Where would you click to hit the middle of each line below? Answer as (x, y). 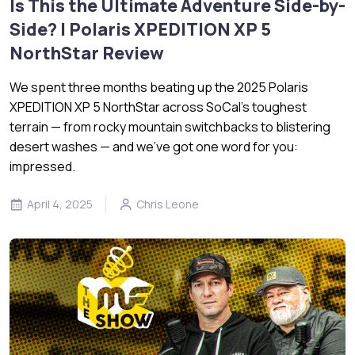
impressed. (42, 166)
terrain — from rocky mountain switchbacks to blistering (170, 126)
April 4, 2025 (60, 204)
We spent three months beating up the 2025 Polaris (159, 87)
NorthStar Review (87, 53)
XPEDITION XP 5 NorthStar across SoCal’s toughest (158, 107)
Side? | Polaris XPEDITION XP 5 (140, 29)
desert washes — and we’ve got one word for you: (154, 146)
